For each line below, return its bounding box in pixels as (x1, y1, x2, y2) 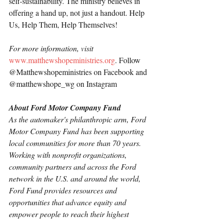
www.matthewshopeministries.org (9, 55, 115, 66)
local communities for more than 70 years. (9, 138, 143, 148)
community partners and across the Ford (9, 161, 138, 172)
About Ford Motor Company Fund (9, 102, 121, 113)
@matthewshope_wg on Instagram (9, 78, 117, 89)
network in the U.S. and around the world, (9, 173, 143, 184)
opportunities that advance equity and (9, 197, 128, 208)
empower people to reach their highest (9, 209, 131, 220)
